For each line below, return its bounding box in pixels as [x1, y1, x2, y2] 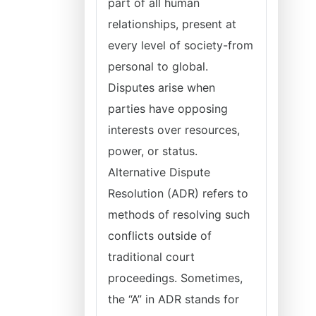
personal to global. [108, 59, 208, 73]
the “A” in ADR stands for [108, 292, 239, 306]
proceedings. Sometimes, [108, 271, 243, 285]
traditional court [108, 250, 195, 264]
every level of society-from [108, 38, 253, 52]
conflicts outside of [108, 229, 212, 243]
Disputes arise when [108, 80, 215, 95]
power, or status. [108, 144, 197, 158]
